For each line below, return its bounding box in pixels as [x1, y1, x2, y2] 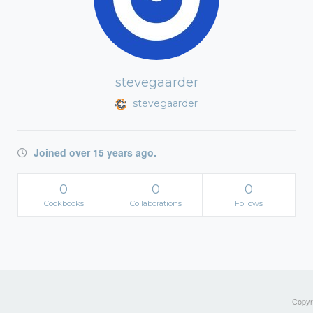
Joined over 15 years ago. [31, 145, 156, 159]
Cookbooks [43, 198, 84, 208]
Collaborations [130, 198, 182, 208]
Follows [234, 198, 263, 208]
